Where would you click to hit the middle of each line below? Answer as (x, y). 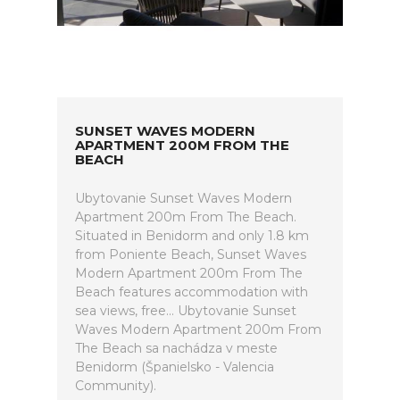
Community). (116, 386)
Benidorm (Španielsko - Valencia (175, 367)
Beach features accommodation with (192, 292)
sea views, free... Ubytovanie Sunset (186, 311)
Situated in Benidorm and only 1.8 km (192, 236)
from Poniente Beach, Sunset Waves (191, 254)
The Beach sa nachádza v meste (176, 348)
